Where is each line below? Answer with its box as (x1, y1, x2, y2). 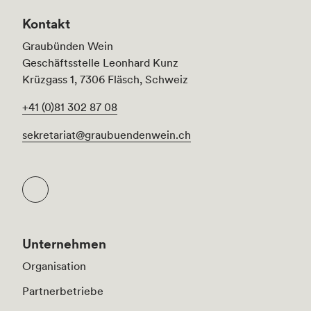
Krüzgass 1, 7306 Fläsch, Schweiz (22, 72, 188, 87)
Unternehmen (22, 235, 106, 253)
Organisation (22, 259, 86, 274)
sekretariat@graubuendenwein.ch (22, 128, 191, 142)
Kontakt (22, 15, 70, 33)
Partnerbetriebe (22, 284, 103, 299)
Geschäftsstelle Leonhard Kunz (22, 56, 178, 70)
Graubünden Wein (22, 39, 113, 53)
